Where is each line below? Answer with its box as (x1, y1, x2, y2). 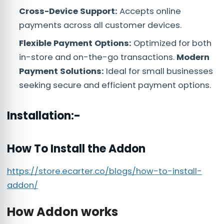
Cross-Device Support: (19, 5, 117, 17)
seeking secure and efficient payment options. (19, 79, 211, 91)
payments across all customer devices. (19, 19, 183, 31)
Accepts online (117, 5, 181, 17)
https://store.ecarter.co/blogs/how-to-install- (7, 165, 202, 177)
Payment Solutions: (19, 65, 104, 77)
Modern (176, 51, 209, 63)
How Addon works (7, 203, 118, 220)
